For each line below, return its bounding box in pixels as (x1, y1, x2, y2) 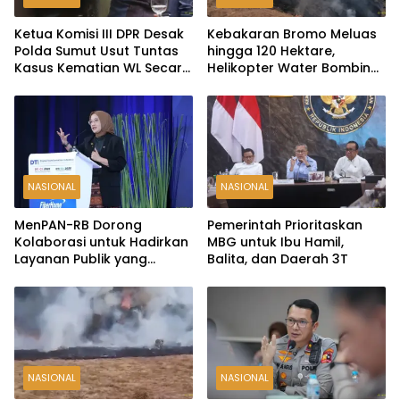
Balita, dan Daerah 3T (207, 250, 348, 269)
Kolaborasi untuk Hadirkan (14, 233, 188, 252)
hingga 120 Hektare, (207, 42, 335, 61)
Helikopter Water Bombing (207, 59, 379, 78)
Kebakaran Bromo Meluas (207, 25, 377, 44)
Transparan (14, 76, 92, 95)
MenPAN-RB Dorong (14, 216, 142, 235)
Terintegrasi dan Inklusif (14, 267, 171, 286)
